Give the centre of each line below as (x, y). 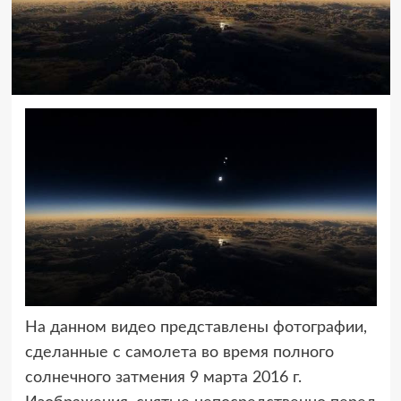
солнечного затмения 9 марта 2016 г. (163, 377)
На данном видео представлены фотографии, (196, 327)
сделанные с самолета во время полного (179, 352)
